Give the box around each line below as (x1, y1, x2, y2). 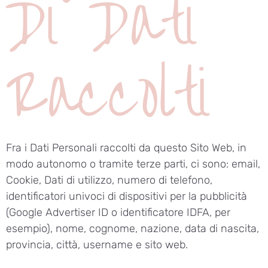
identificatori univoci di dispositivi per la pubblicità (6, 190, 247, 203)
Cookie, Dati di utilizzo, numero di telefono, (6, 173, 212, 187)
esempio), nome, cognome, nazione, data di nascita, (6, 222, 259, 236)
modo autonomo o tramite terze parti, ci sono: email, (6, 157, 260, 171)
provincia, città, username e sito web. (6, 238, 188, 252)
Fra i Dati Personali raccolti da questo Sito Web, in (6, 141, 246, 155)
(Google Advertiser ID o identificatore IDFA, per (6, 206, 230, 220)
